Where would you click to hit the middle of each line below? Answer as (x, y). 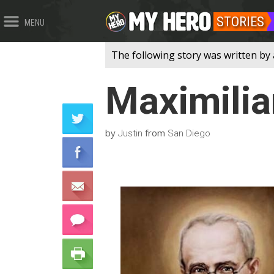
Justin (130, 133)
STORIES (240, 22)
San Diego (189, 133)
